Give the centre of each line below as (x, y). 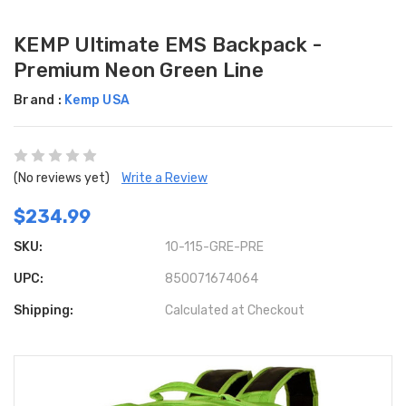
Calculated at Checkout (235, 311)
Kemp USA (97, 101)
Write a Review (164, 179)
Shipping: (43, 311)
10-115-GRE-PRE (215, 247)
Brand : (39, 101)
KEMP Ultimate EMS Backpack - (168, 45)
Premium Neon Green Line (139, 71)
